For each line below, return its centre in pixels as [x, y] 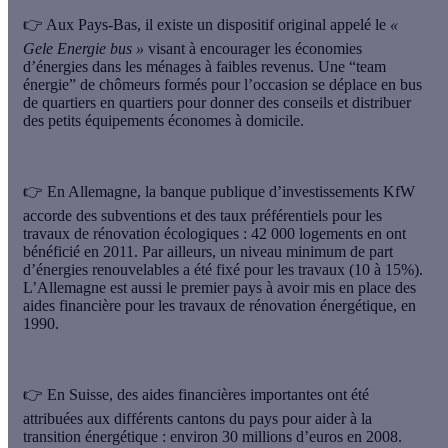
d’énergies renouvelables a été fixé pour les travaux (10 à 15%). [223, 269]
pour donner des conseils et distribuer [292, 102]
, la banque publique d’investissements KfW [276, 191]
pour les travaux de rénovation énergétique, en [268, 305]
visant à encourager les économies [255, 48]
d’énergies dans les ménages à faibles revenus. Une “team [204, 66]
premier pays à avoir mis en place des [298, 287]
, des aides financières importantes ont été [239, 394]
